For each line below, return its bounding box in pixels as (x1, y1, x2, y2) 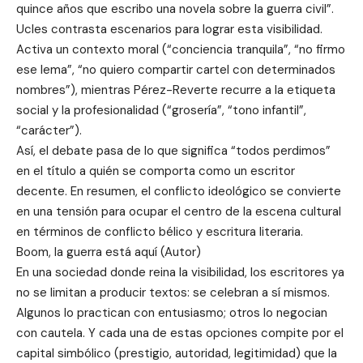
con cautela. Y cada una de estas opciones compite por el (16, 324, 344, 341)
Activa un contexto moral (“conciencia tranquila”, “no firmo (16, 41, 345, 58)
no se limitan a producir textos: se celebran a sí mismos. (16, 284, 330, 301)
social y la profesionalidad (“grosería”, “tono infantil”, (16, 101, 306, 118)
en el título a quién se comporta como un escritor (16, 162, 295, 179)
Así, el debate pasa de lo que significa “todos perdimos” (16, 142, 331, 159)
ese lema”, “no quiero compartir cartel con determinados (16, 61, 335, 78)
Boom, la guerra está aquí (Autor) (16, 243, 201, 260)
